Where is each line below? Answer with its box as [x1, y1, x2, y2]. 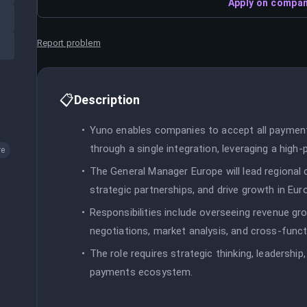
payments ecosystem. [89, 265, 193, 278]
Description [73, 92, 140, 107]
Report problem [36, 37, 101, 48]
